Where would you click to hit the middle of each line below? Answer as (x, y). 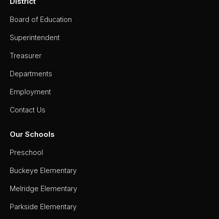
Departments (31, 74)
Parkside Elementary (43, 207)
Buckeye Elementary (43, 171)
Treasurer (26, 56)
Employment (30, 92)
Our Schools (32, 134)
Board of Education (41, 20)
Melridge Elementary (44, 189)
